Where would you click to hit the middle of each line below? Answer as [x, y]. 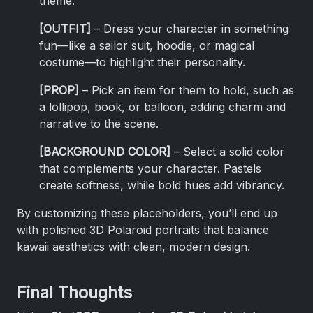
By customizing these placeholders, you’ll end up [147, 213]
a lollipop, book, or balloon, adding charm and [162, 107]
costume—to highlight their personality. [142, 62]
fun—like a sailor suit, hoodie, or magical [147, 45]
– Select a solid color [227, 152]
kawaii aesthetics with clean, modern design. [133, 247]
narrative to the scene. [99, 124]
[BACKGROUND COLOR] [105, 152]
